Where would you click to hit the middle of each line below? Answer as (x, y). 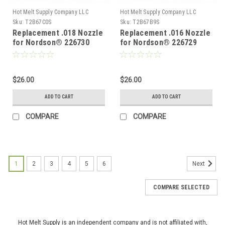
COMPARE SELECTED (181, 187)
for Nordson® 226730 (51, 42)
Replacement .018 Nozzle (58, 33)
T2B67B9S (146, 22)
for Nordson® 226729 (158, 42)
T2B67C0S (38, 22)
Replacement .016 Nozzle (165, 33)
